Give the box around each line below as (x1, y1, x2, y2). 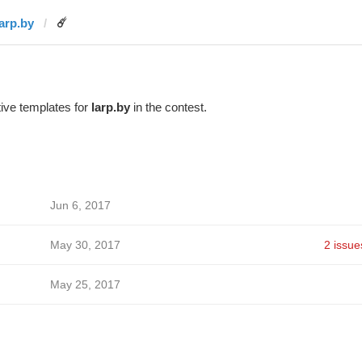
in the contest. (129, 100, 207, 114)
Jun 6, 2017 (49, 199, 111, 212)
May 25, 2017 (49, 278, 120, 291)
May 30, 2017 (49, 238, 120, 251)
